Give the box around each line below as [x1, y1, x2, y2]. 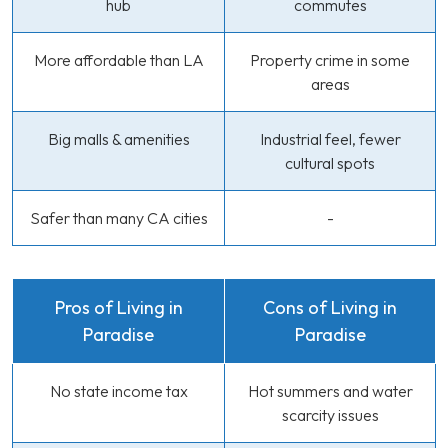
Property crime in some [250, 50, 410, 70]
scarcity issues [281, 405, 379, 425]
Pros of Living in [54, 296, 183, 319]
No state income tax [49, 381, 188, 401]
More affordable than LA [33, 50, 204, 70]
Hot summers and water [247, 381, 413, 401]
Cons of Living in [263, 296, 397, 319]
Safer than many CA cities [29, 208, 208, 228]
